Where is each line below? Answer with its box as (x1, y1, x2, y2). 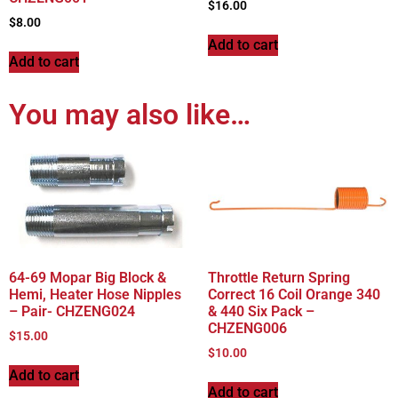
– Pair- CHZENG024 (9, 302, 135, 320)
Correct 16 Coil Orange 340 (208, 285, 380, 303)
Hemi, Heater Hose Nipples (9, 285, 181, 303)
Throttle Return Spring (208, 268, 350, 286)
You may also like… (9, 97, 251, 131)
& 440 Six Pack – (208, 302, 314, 320)
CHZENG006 (208, 319, 287, 337)
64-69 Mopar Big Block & (9, 268, 166, 286)
